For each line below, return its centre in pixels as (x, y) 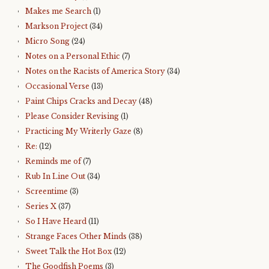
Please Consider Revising (72, 116)
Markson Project (56, 26)
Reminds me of (53, 162)
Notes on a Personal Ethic (73, 56)
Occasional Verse (57, 86)
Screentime (47, 192)
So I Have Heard (56, 222)
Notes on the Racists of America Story (95, 71)
